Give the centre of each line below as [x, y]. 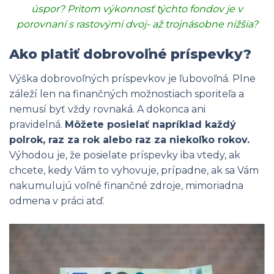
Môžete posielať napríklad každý [150, 124]
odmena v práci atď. [61, 201]
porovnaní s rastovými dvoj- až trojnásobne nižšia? [137, 24]
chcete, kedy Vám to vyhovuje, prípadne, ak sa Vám [134, 170]
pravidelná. [37, 124]
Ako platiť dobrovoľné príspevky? [130, 54]
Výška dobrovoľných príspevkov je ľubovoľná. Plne [132, 79]
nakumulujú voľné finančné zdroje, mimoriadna [126, 186]
